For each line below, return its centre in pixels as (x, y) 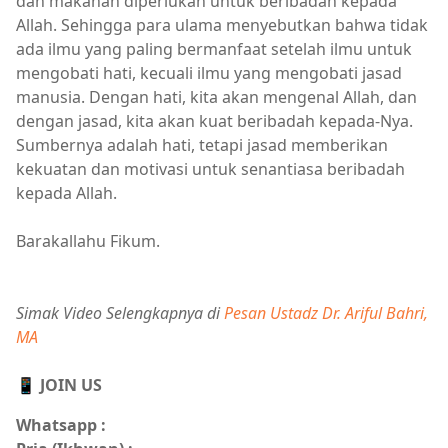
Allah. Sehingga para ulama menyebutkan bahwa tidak (222, 25)
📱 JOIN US (61, 385)
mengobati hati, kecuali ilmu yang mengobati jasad (209, 73)
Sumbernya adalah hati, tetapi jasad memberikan (202, 145)
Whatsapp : (61, 425)
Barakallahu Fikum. (88, 241)
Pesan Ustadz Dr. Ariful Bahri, (326, 313)
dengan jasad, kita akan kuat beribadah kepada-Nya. (214, 121)
